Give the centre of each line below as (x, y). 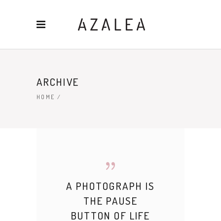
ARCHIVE (58, 82)
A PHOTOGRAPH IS (110, 186)
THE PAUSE (110, 201)
